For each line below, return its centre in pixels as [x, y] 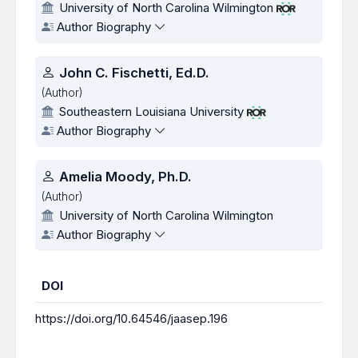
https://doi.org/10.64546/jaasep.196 [131, 318]
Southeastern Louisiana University [152, 111]
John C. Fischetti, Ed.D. [135, 73]
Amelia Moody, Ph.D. [126, 177]
